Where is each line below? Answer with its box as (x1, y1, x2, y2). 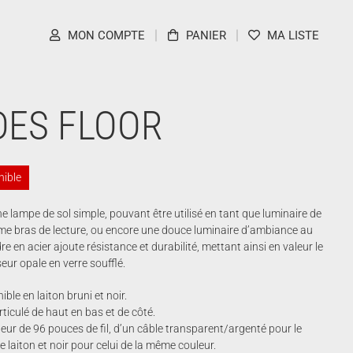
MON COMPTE (68, 28, 145, 43)
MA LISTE (267, 28, 319, 43)
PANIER (186, 28, 226, 43)
